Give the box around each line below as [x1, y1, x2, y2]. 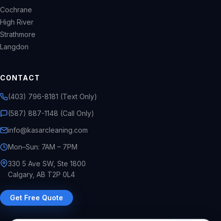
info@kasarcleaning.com [8, 125, 88, 134]
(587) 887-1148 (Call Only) [8, 109, 94, 117]
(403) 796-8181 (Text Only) [8, 92, 97, 101]
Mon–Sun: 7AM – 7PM [8, 142, 77, 151]
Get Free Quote [10, 193, 63, 202]
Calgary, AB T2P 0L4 [8, 170, 75, 179]
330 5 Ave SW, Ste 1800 [8, 159, 86, 168]
